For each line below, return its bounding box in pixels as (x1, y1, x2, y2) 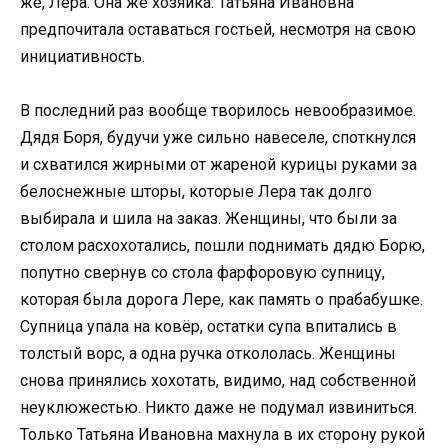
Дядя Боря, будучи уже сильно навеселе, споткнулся (20, 128, 416, 148)
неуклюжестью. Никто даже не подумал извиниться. (20, 398, 417, 418)
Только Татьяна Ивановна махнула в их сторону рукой (20, 425, 425, 445)
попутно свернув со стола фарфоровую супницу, (20, 263, 385, 283)
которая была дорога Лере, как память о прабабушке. (20, 290, 423, 310)
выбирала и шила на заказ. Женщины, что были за (20, 209, 397, 229)
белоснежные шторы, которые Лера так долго (20, 182, 372, 202)
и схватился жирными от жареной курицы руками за (20, 155, 417, 175)
